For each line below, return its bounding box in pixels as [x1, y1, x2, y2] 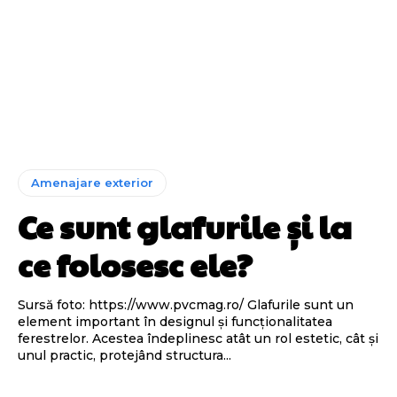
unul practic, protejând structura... [18, 346, 231, 363]
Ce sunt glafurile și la [18, 203, 352, 248]
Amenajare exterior [31, 175, 153, 190]
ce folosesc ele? [18, 241, 253, 286]
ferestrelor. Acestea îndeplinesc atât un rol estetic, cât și [18, 330, 378, 346]
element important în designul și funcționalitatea [18, 313, 332, 330]
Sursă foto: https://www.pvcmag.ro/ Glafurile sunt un [18, 296, 247, 313]
